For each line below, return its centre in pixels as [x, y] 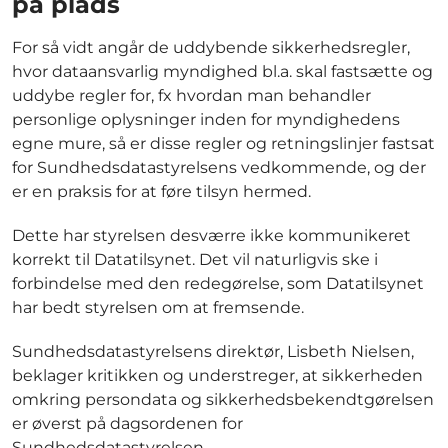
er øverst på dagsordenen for [127, 423]
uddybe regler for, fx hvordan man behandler [191, 95]
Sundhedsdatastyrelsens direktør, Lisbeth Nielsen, [213, 351]
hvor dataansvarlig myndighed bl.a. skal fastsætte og [222, 71]
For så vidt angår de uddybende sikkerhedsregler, [211, 47]
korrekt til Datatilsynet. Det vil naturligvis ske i [195, 259]
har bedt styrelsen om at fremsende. [158, 307]
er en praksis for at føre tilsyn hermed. [161, 191]
